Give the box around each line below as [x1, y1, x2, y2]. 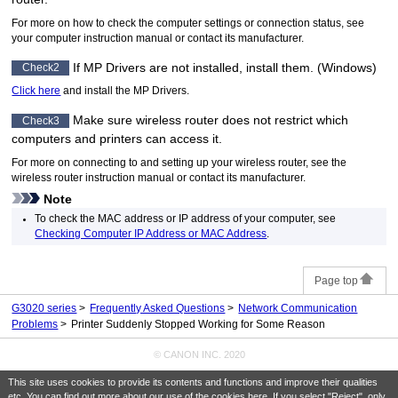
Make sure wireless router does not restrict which [73, 113, 349, 128]
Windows [322, 60, 373, 75]
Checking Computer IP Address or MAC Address [35, 228, 267, 240]
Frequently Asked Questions [90, 301, 226, 314]
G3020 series [12, 301, 77, 314]
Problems [12, 317, 59, 330]
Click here [12, 85, 61, 97]
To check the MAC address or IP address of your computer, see [35, 213, 337, 225]
